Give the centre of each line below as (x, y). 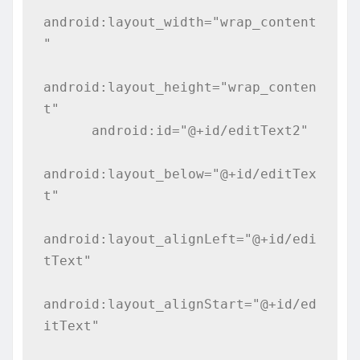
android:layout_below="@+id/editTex (180, 174)
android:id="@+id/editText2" (67, 130)
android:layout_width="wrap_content (180, 22)
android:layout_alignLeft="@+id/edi (180, 239)
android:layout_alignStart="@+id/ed (180, 304)
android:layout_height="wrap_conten (180, 87)
